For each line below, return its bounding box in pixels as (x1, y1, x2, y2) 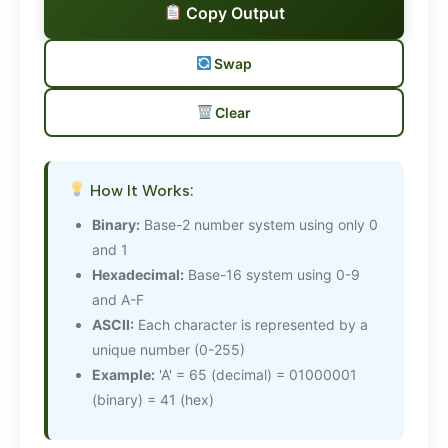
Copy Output (181, 2, 285, 23)
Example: (92, 365, 155, 383)
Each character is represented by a (134, 315, 368, 333)
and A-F (92, 290, 144, 308)
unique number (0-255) (92, 340, 245, 358)
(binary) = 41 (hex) (92, 390, 214, 408)
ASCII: (92, 315, 134, 333)
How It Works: (86, 180, 195, 200)
